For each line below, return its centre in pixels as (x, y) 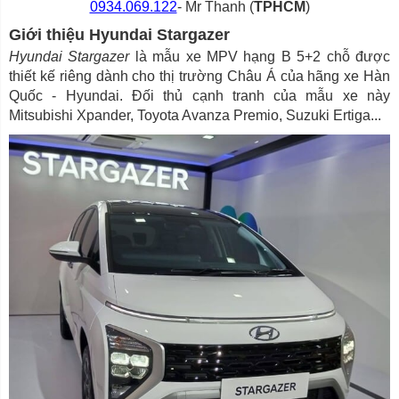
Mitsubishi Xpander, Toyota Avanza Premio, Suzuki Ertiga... (195, 116)
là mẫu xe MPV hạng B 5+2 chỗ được (263, 57)
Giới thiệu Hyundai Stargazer (119, 35)
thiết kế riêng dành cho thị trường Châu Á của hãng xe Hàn (199, 77)
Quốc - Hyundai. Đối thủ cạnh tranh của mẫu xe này (199, 96)
